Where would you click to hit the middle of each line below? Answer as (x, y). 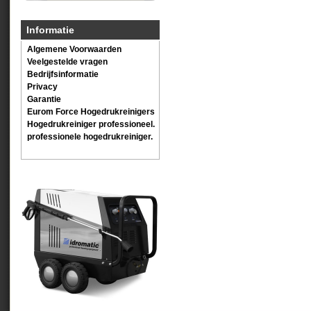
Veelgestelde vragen (67, 62)
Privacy (42, 87)
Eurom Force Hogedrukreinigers (91, 112)
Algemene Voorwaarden (74, 49)
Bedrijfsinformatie (63, 74)
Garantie (44, 99)
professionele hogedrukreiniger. (90, 137)
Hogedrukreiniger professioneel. (91, 124)
